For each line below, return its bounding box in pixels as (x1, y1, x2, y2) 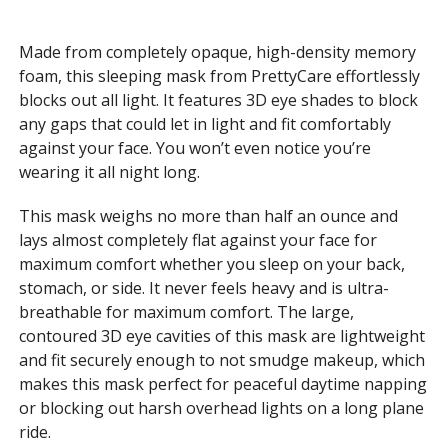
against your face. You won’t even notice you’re (18, 136, 371, 159)
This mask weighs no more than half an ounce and (18, 204, 398, 227)
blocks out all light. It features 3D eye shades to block (18, 88, 418, 111)
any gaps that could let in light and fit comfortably (18, 112, 391, 135)
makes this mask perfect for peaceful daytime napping (18, 372, 427, 395)
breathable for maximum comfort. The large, (18, 300, 354, 323)
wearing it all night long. (18, 160, 200, 183)
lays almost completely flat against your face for (18, 228, 377, 251)
